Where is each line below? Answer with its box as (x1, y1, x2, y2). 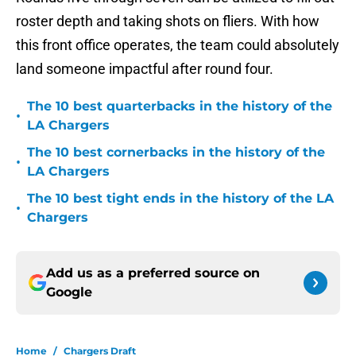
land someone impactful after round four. (16, 60, 273, 78)
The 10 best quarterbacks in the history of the (27, 99, 332, 114)
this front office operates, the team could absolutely (16, 37, 339, 54)
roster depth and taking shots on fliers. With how (16, 13, 319, 30)
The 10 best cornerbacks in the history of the (27, 145, 325, 161)
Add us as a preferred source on (46, 265, 260, 281)
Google (46, 284, 92, 300)
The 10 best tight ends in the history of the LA (27, 191, 334, 207)
